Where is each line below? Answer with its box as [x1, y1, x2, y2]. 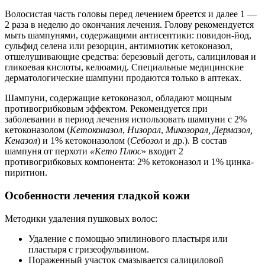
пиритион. [5, 167, 47, 178]
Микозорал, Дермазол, [166, 125, 253, 135]
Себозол [130, 135, 165, 146]
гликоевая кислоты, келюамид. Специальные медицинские [5, 62, 244, 73]
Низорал [127, 125, 161, 135]
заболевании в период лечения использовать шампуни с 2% [5, 114, 247, 125]
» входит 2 [141, 146, 183, 157]
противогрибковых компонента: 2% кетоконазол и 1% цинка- [5, 157, 254, 167]
